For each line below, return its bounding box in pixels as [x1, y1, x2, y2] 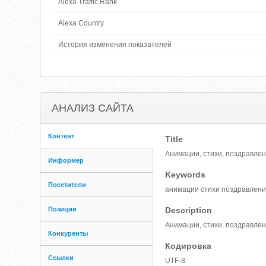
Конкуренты [48, 230, 88, 237]
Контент [48, 132, 75, 140]
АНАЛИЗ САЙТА [52, 102, 134, 114]
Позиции [48, 205, 77, 213]
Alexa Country [58, 19, 104, 27]
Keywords [165, 170, 206, 179]
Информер [48, 157, 84, 164]
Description [165, 205, 213, 215]
